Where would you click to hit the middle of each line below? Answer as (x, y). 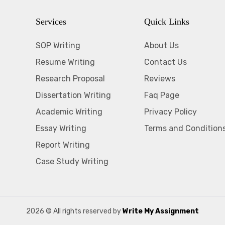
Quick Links (167, 22)
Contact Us (165, 62)
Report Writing (63, 145)
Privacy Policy (171, 112)
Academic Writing (69, 112)
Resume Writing (65, 62)
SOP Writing (58, 45)
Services (51, 22)
